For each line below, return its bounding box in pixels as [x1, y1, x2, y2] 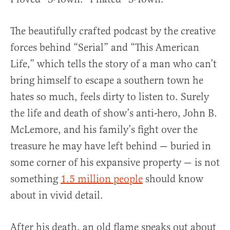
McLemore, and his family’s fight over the [10, 123, 198, 137]
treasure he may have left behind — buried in [10, 140, 211, 153]
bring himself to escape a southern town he [10, 74, 203, 87]
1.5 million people [61, 172, 143, 186]
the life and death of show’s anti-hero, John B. [10, 107, 217, 120]
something [10, 172, 61, 186]
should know [143, 172, 203, 186]
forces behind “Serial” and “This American [10, 41, 199, 54]
